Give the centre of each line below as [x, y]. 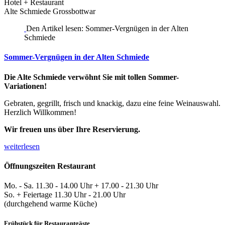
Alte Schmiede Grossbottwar [50, 11]
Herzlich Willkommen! [40, 112]
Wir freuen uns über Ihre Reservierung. [72, 129]
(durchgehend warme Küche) [50, 204]
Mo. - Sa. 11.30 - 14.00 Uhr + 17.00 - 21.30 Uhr [81, 186]
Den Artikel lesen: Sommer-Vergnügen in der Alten [107, 28]
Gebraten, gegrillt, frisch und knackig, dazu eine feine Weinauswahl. [112, 103]
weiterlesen [22, 146]
